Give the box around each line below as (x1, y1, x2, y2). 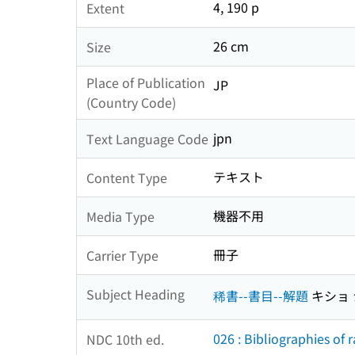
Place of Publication (86, 73, 205, 93)
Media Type (86, 206, 155, 226)
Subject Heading (86, 284, 185, 303)
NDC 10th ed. (86, 329, 164, 349)
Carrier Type (86, 245, 158, 265)
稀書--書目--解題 (213, 285, 308, 305)
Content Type (86, 167, 167, 187)
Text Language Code (86, 128, 208, 148)
